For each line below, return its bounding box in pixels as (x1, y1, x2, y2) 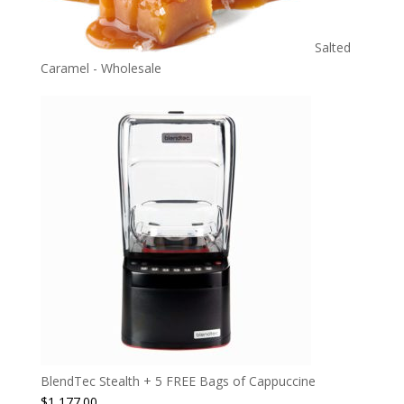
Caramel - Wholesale (40, 60, 161, 78)
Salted (314, 39, 351, 57)
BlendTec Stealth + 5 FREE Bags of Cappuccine (40, 372, 316, 390)
